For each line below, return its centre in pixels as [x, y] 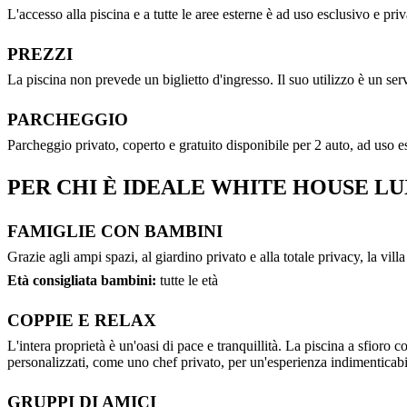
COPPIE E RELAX [82, 320]
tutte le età [187, 280]
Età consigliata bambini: [82, 280]
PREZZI [40, 54]
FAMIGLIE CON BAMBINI [115, 231]
